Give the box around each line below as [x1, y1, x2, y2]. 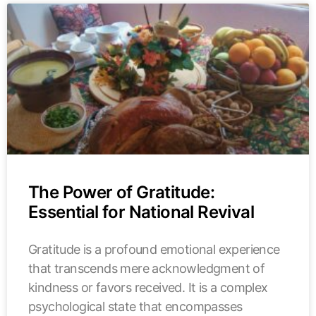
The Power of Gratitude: [28, 181, 215, 202]
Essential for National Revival [28, 201, 254, 222]
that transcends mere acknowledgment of [28, 260, 265, 276]
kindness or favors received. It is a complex [28, 279, 268, 295]
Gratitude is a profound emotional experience [28, 241, 280, 257]
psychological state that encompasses [28, 298, 243, 314]
